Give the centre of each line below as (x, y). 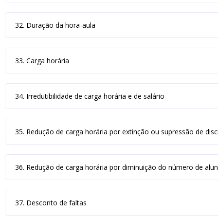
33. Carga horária (42, 61)
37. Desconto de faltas (51, 203)
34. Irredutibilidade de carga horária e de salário (90, 96)
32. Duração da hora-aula (55, 25)
